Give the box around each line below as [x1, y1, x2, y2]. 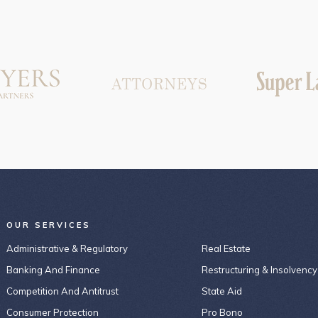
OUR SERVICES [6, 220, 91, 230]
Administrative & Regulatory [6, 243, 128, 254]
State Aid [201, 285, 242, 297]
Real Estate [201, 243, 251, 254]
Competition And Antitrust [6, 285, 119, 297]
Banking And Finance [6, 264, 100, 275]
